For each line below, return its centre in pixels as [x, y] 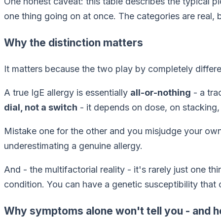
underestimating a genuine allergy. [73, 146]
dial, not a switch [41, 108]
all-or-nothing [161, 93]
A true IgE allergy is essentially [67, 93]
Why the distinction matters [74, 43]
